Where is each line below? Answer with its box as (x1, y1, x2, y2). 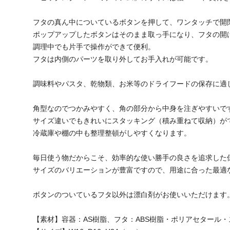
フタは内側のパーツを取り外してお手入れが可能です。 (32, 55, 213, 63)
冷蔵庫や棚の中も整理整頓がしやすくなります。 (32, 129, 191, 137)
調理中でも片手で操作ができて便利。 (32, 43, 155, 51)
